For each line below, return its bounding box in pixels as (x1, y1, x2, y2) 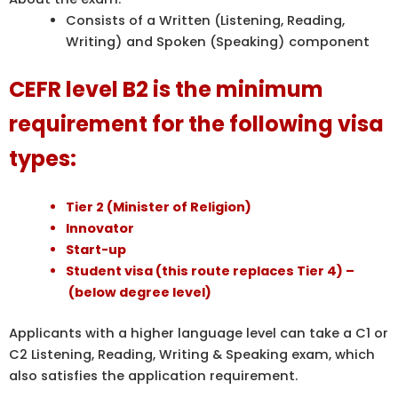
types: (9, 143, 76, 173)
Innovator (65, 219, 134, 237)
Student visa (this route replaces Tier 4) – (65, 261, 354, 280)
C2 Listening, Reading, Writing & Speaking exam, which (9, 345, 375, 363)
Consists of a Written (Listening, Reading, (65, 11, 345, 29)
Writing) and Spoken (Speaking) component (65, 32, 370, 51)
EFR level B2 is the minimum (25, 74, 323, 104)
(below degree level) (68, 283, 211, 301)
